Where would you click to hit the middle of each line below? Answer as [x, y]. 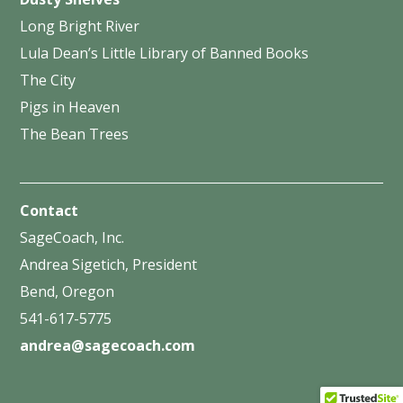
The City [48, 80]
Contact [49, 210]
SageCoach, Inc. [72, 237]
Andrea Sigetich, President [109, 264]
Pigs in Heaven [70, 107]
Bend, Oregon [67, 291]
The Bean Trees [75, 134]
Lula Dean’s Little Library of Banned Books [165, 53]
